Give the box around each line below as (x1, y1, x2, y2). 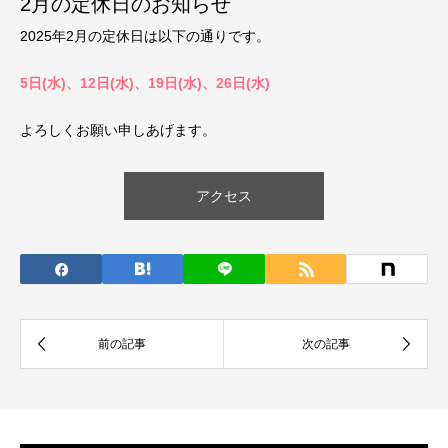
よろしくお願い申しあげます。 (20, 121, 216, 138)
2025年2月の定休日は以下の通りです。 (20, 28, 270, 44)
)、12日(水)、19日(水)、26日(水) (61, 74, 270, 91)
